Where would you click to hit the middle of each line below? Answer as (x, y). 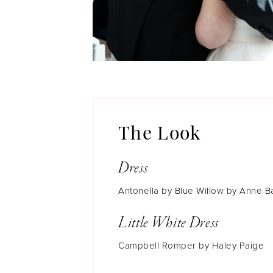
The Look (160, 135)
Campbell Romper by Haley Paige (191, 245)
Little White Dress (169, 223)
